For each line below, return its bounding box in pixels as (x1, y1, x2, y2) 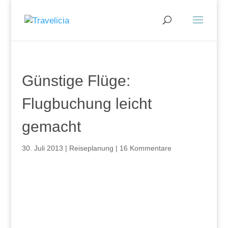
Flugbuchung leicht (21, 95, 152, 112)
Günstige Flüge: (21, 72, 130, 89)
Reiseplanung (69, 144, 113, 152)
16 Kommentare (119, 144, 172, 152)
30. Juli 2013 (21, 144, 63, 152)
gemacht (21, 118, 81, 135)
